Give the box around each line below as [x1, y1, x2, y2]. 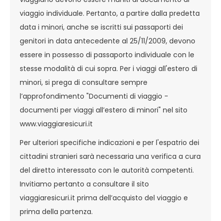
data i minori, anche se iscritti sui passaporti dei [20, 22, 183, 32]
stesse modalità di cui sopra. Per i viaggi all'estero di [20, 64, 197, 74]
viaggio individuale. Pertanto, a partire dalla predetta [20, 8, 200, 18]
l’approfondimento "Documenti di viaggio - [20, 91, 168, 101]
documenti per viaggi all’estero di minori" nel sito [20, 105, 187, 115]
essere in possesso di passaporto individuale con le [20, 50, 194, 60]
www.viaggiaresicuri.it [20, 119, 93, 129]
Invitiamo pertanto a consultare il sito [20, 179, 149, 189]
